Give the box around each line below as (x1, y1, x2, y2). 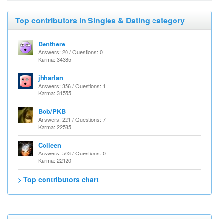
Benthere (38, 39, 65, 48)
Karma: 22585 (38, 123, 71, 131)
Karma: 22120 (38, 156, 71, 164)
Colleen (38, 140, 61, 150)
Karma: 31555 (38, 89, 71, 97)
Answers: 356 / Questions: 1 (38, 82, 106, 89)
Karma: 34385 (38, 55, 71, 63)
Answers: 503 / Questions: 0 (38, 149, 106, 157)
